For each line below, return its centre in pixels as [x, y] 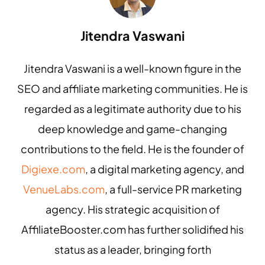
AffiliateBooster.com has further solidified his [132, 229]
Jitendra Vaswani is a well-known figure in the [132, 68]
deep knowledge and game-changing [132, 129]
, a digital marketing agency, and [164, 169]
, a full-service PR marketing [173, 189]
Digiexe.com [53, 169]
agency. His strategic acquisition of [132, 209]
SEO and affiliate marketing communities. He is [132, 88]
